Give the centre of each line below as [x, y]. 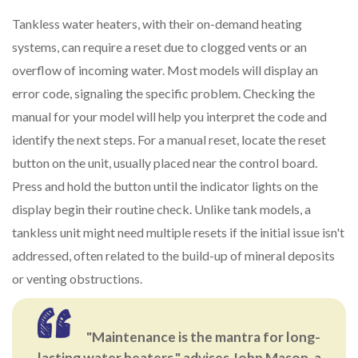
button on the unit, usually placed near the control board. [165, 163]
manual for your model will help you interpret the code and [169, 117]
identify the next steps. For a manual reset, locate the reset [169, 140]
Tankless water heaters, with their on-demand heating [157, 24]
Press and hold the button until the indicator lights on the [165, 186]
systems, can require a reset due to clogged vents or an [159, 47]
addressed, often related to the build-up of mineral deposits [173, 256]
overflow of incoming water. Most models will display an [165, 70]
